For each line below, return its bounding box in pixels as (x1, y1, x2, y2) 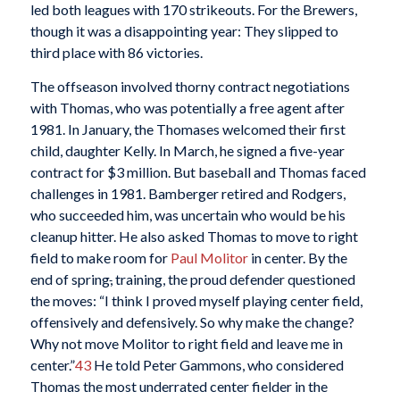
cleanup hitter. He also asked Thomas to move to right (29, 227, 358, 245)
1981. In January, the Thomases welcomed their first (29, 120, 346, 137)
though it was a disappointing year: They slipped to (29, 22, 338, 40)
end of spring (29, 270, 110, 287)
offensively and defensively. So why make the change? (29, 312, 354, 330)
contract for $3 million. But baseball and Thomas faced (29, 162, 366, 180)
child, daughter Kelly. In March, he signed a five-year (29, 141, 345, 159)
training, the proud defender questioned (112, 270, 355, 287)
